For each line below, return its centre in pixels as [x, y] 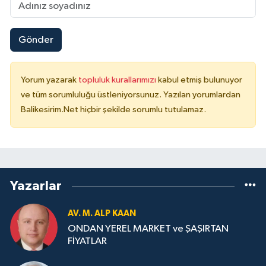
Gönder [36, 40]
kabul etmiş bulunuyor [200, 80]
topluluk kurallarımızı [118, 80]
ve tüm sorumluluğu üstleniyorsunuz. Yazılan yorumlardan [131, 95]
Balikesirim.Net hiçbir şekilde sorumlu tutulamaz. [113, 110]
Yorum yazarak [50, 80]
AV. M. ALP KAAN [102, 213]
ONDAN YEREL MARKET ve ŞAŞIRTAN [148, 229]
